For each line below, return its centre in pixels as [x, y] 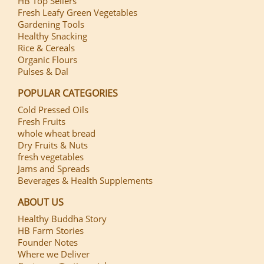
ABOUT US [41, 202]
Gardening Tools [51, 24]
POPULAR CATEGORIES [68, 93]
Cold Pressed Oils [53, 109]
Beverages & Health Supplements [85, 180]
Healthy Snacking [52, 36]
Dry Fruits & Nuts [53, 145]
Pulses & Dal [43, 71]
